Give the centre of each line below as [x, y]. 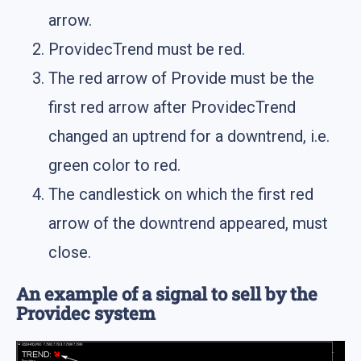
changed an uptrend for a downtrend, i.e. [189, 136]
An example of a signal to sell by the [167, 293]
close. [70, 252]
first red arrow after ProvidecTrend [172, 107]
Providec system [86, 313]
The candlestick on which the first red [181, 194]
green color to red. [114, 165]
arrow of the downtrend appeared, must [188, 223]
